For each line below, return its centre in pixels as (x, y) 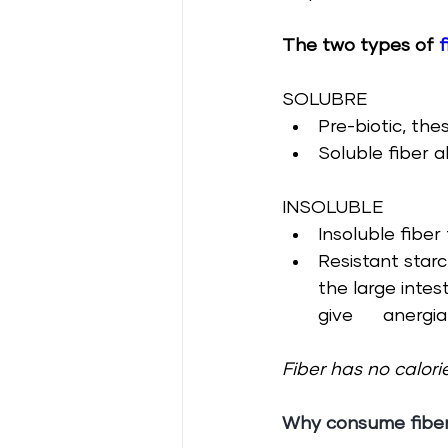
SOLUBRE (325, 99)
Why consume (343, 423)
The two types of (360, 45)
